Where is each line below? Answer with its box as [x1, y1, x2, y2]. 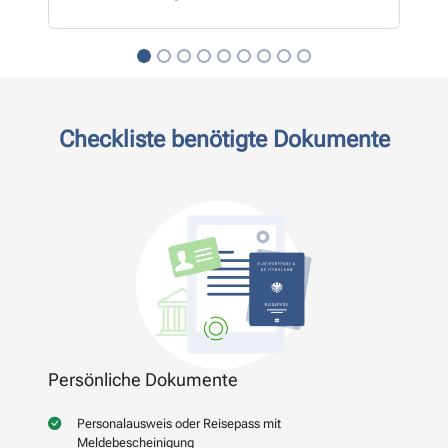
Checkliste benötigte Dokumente [58, 124, 390, 153]
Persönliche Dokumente [48, 369, 238, 391]
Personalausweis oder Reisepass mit [77, 416, 281, 432]
